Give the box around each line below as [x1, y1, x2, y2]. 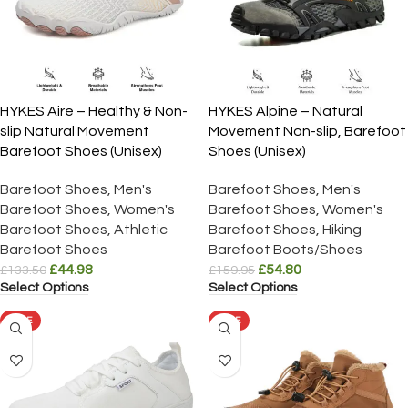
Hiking [322, 222, 362, 237]
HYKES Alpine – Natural [209, 104, 362, 118]
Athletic [114, 222, 168, 237]
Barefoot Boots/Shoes [209, 242, 362, 257]
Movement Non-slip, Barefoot [209, 124, 406, 138]
